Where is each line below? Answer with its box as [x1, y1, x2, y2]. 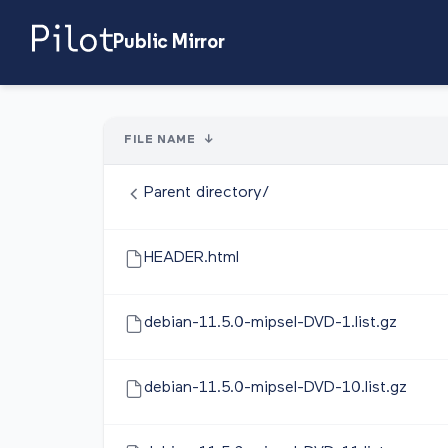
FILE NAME [124, 134, 196, 146]
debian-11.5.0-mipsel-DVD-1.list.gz [144, 315, 397, 331]
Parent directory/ [144, 185, 270, 201]
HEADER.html [144, 250, 239, 266]
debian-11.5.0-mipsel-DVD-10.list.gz [144, 380, 407, 396]
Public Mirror [113, 32, 225, 53]
